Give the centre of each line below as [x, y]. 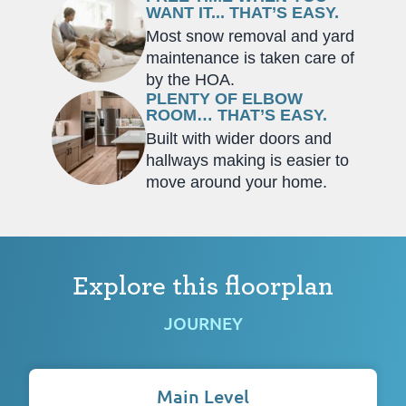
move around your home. [237, 182]
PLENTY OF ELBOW [224, 98]
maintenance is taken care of [250, 58]
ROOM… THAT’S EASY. [237, 115]
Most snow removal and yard [250, 36]
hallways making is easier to [247, 160]
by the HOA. [190, 79]
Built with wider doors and [239, 138]
